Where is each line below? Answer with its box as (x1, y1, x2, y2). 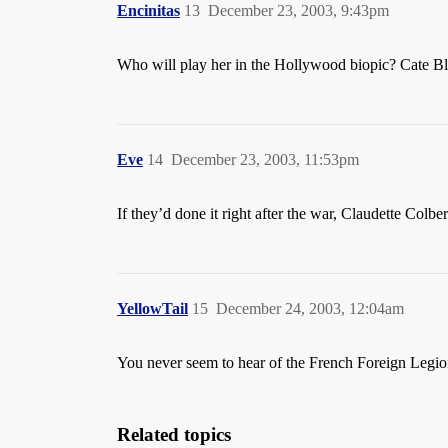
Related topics (117, 424, 231, 445)
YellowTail (117, 300, 188, 317)
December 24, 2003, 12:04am (216, 300, 404, 317)
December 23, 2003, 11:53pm (171, 151, 359, 168)
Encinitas (117, 2, 180, 19)
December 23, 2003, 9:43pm (208, 2, 389, 19)
